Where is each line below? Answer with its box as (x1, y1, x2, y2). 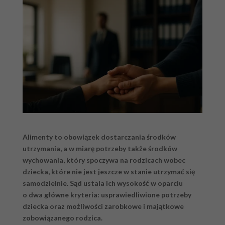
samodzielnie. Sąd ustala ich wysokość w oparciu (22, 179, 183, 188)
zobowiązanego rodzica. (22, 213, 102, 222)
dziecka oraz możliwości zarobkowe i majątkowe (22, 202, 184, 211)
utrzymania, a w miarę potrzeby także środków (22, 144, 177, 153)
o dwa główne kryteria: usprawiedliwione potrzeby (22, 190, 191, 199)
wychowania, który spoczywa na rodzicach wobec (22, 156, 185, 165)
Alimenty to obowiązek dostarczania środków (22, 133, 176, 142)
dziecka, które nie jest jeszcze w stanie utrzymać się (22, 167, 195, 176)
